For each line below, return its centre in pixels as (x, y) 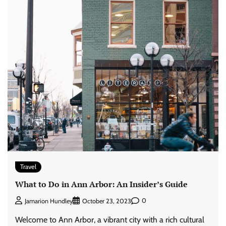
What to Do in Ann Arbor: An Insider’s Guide (101, 184)
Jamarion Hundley (49, 201)
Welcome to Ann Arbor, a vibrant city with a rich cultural (110, 219)
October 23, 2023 (107, 201)
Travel (28, 166)
